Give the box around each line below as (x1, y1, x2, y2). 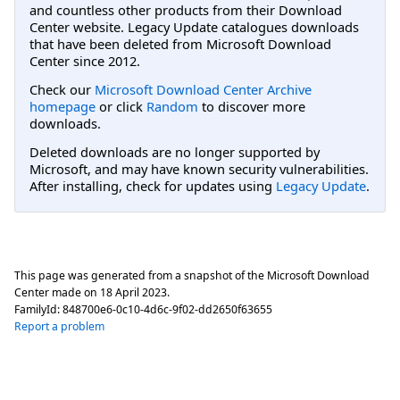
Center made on (14, 284, 100, 300)
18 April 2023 (100, 284, 167, 300)
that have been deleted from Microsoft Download (29, 34, 331, 53)
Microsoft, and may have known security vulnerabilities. (29, 160, 369, 179)
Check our (29, 79, 95, 98)
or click (96, 96, 146, 115)
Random (146, 96, 198, 115)
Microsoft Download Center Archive (95, 79, 312, 98)
